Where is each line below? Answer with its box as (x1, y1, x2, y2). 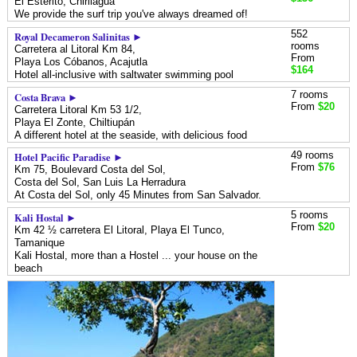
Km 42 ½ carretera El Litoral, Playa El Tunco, (14, 224, 226, 236)
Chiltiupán (89, 116, 135, 128)
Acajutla (110, 56, 148, 68)
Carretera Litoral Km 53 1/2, (14, 104, 143, 116)
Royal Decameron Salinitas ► (14, 29, 143, 44)
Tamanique (14, 237, 65, 249)
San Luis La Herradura (83, 177, 186, 189)
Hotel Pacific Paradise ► (14, 150, 124, 165)
